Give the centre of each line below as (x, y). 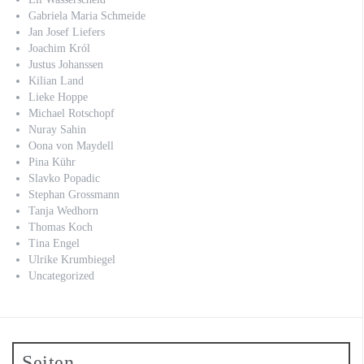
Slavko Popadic (64, 178)
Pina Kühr (52, 162)
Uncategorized (61, 276)
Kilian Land (56, 81)
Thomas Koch (61, 227)
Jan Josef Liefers (67, 32)
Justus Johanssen (66, 65)
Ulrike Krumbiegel (72, 260)
